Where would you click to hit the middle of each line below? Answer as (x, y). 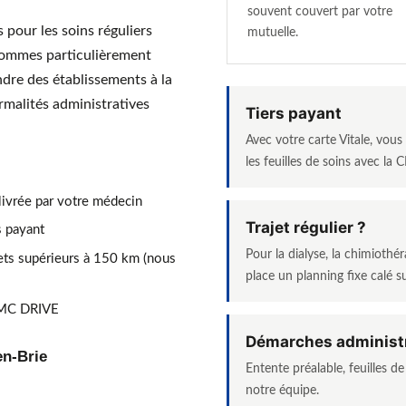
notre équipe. (282, 390)
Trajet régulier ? (306, 227)
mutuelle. (273, 32)
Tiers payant (294, 113)
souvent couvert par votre (320, 11)
